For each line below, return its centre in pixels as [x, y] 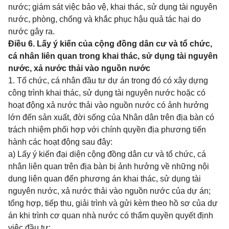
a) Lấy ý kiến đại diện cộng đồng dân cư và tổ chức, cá [107, 154]
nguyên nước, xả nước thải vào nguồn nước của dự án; [109, 191]
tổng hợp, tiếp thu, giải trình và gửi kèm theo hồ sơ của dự [113, 203]
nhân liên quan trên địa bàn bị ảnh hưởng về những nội [109, 166]
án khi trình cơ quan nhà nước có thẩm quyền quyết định [111, 215]
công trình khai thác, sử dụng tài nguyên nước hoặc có [107, 93]
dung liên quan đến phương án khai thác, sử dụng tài [105, 179]
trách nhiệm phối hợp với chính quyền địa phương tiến [107, 130]
